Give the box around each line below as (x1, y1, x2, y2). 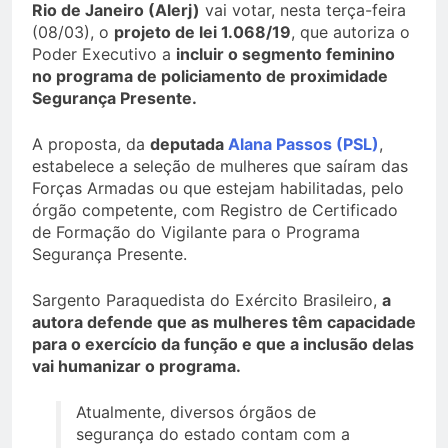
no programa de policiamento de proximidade (32, 66, 388, 87)
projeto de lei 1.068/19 (114, 22, 291, 43)
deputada (150, 134, 228, 155)
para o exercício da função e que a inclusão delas (32, 334, 414, 355)
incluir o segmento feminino (176, 44, 395, 65)
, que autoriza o (291, 22, 410, 43)
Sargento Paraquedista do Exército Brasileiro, (32, 290, 382, 311)
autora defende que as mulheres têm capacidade (32, 312, 416, 333)
